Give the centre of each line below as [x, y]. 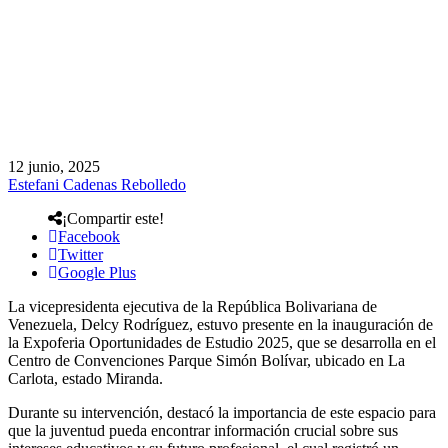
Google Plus [97, 272]
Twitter [80, 254]
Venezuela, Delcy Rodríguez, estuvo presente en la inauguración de [220, 324]
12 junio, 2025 [54, 166]
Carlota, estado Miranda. [85, 378]
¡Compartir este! [113, 218]
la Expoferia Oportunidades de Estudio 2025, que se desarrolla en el [222, 342]
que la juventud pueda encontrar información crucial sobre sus [203, 430]
